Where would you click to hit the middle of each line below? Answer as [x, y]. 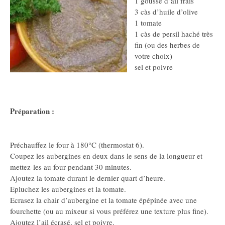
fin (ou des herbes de [167, 45]
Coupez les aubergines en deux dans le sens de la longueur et [106, 155]
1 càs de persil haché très [174, 34]
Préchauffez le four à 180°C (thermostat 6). [77, 144]
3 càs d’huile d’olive [166, 12]
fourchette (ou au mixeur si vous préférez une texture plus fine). [109, 211]
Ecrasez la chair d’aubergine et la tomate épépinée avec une [103, 200]
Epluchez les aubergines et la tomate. [68, 189]
